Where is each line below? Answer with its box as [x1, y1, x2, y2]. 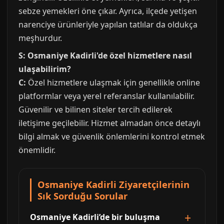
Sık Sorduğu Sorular [37, 189, 127, 202]
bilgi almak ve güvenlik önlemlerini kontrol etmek [18, 131, 205, 142]
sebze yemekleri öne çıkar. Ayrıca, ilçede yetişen [18, 5, 197, 16]
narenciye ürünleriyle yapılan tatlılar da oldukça [18, 19, 197, 30]
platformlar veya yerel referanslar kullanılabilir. [18, 90, 194, 101]
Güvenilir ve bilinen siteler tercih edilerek [18, 104, 172, 115]
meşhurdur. [18, 32, 62, 43]
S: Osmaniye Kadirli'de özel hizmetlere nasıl [18, 50, 192, 61]
